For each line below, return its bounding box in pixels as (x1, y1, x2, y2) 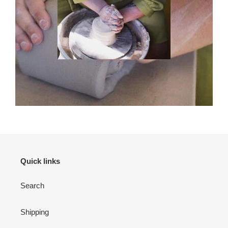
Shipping (20, 207, 49, 216)
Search (20, 181, 44, 190)
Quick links (20, 157, 60, 165)
